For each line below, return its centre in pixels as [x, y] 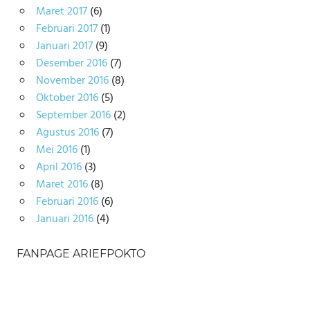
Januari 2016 [64, 219]
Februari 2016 [67, 202]
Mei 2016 [56, 150]
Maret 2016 [62, 184]
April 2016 [58, 167]
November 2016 [72, 81]
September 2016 [73, 115]
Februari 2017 [66, 29]
